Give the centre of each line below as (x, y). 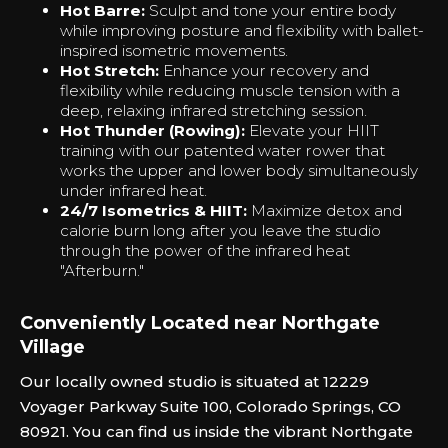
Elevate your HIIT (312, 130)
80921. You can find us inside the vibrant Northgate (216, 431)
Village (52, 347)
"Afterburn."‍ (102, 270)
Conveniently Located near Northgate (200, 323)
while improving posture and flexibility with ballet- (242, 30)
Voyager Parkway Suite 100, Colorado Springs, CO (210, 406)
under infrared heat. (133, 190)
